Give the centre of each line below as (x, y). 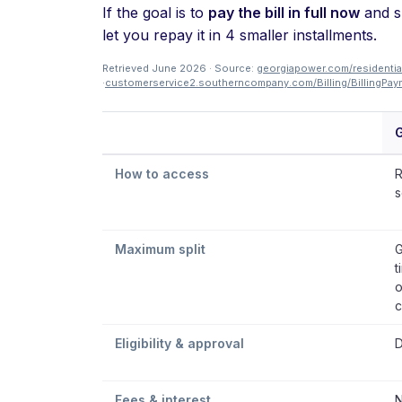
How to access (162, 174)
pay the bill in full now (284, 13)
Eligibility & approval (179, 343)
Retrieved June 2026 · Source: (179, 68)
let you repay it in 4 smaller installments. (240, 35)
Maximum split (160, 249)
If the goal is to (155, 13)
